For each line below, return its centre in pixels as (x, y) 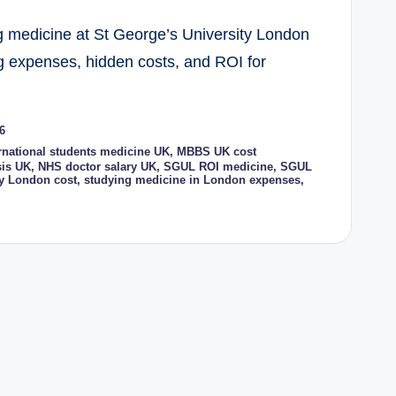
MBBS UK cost (216, 151)
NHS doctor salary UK (98, 167)
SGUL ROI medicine (219, 167)
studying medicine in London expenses (193, 180)
